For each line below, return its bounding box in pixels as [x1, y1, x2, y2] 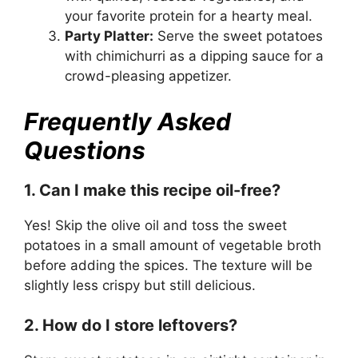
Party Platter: [65, 28, 153, 45]
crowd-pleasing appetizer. [65, 68, 232, 85]
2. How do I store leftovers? [24, 316, 237, 336]
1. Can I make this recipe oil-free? [24, 180, 280, 200]
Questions [24, 135, 145, 165]
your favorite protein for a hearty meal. [65, 8, 312, 25]
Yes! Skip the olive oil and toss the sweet [24, 217, 287, 233]
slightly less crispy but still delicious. [24, 276, 256, 293]
